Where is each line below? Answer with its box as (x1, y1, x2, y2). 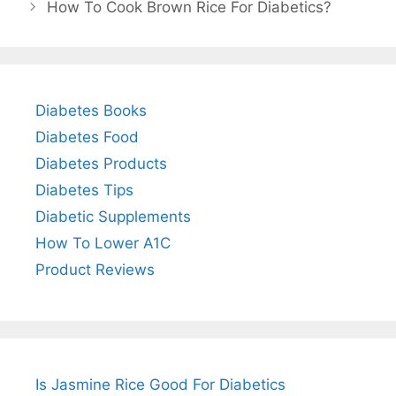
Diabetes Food (35, 127, 139, 146)
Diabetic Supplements (35, 207, 191, 225)
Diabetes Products (35, 154, 167, 172)
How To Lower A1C (35, 233, 171, 252)
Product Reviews (35, 260, 155, 278)
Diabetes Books (35, 101, 147, 119)
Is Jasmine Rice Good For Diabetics (35, 375, 286, 393)
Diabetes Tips (35, 180, 133, 199)
